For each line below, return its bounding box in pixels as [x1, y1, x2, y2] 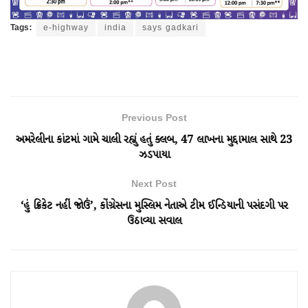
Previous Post [121, 111, 187, 126]
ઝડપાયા [138, 147, 170, 164]
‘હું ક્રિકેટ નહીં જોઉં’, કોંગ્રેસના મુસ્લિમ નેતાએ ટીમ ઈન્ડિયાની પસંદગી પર [20, 198, 288, 214]
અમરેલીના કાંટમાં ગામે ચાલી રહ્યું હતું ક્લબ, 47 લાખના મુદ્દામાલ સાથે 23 [16, 132, 292, 148]
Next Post [131, 177, 177, 192]
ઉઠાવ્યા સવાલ [126, 213, 181, 230]
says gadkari [142, 22, 199, 34]
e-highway [43, 22, 89, 34]
